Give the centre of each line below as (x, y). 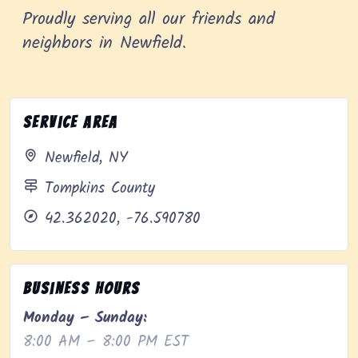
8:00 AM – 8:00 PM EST (106, 342)
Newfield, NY (86, 159)
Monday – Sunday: (85, 318)
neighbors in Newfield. (104, 44)
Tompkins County (100, 189)
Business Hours (82, 289)
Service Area (71, 123)
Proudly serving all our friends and (149, 20)
